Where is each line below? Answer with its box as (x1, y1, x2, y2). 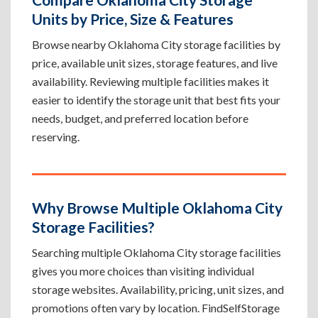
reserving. (32, 130, 79, 143)
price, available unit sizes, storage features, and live (32, 56, 278, 70)
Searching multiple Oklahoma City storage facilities (32, 246, 281, 259)
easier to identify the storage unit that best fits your (32, 93, 280, 106)
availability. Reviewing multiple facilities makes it (32, 75, 269, 88)
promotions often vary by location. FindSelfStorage (32, 301, 280, 314)
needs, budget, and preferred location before (32, 111, 248, 125)
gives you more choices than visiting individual (32, 264, 254, 278)
